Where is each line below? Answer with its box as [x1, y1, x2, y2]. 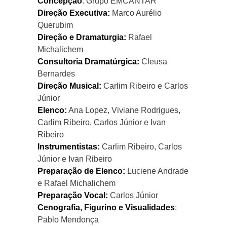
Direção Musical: [37, 81, 101, 90]
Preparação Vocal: [37, 191, 108, 200]
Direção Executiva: [37, 8, 110, 17]
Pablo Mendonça [37, 215, 99, 224]
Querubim [37, 20, 73, 29]
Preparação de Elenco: [37, 166, 125, 175]
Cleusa [139, 57, 167, 66]
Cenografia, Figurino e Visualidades [37, 203, 175, 212]
